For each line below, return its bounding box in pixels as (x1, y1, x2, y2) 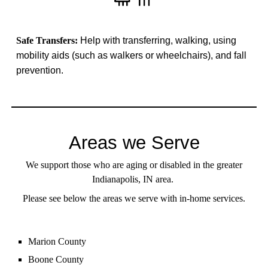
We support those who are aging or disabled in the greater (26, 160, 242, 170)
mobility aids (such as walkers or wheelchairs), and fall (16, 50, 247, 61)
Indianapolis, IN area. (92, 174, 176, 184)
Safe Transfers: (16, 35, 81, 46)
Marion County (28, 236, 87, 246)
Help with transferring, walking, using (80, 35, 237, 46)
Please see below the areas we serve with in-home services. (23, 193, 245, 203)
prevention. (16, 65, 64, 76)
